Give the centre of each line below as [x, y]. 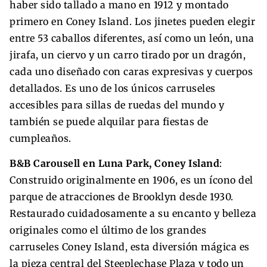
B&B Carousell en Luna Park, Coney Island [114, 163]
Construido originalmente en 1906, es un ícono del [131, 180]
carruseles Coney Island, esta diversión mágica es [130, 246]
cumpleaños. [41, 138]
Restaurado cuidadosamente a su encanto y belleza [133, 213]
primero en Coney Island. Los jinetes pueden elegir [132, 21]
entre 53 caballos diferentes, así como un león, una [132, 38]
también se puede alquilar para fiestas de [109, 121]
